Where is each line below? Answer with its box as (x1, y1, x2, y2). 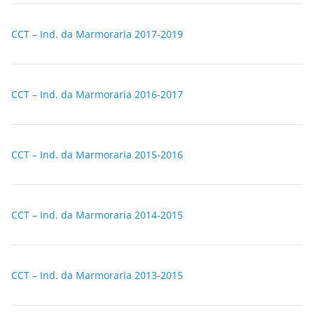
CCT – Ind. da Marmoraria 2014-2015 (11, 208, 183, 221)
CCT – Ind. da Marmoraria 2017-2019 (11, 27, 183, 41)
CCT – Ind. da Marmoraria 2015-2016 (11, 148, 183, 161)
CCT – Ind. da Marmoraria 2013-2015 (11, 268, 183, 282)
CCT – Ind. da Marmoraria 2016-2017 (11, 88, 183, 101)
